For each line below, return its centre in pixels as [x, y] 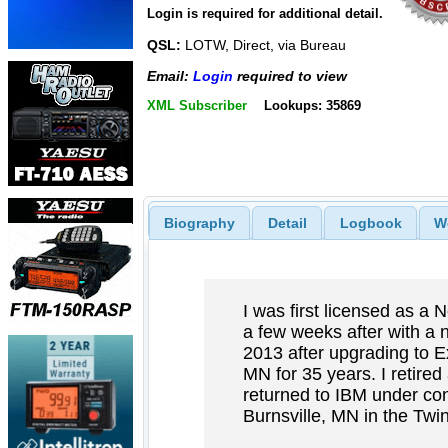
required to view [290, 75]
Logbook [370, 222]
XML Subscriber [197, 105]
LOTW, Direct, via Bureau [263, 45]
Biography [199, 222]
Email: [170, 75]
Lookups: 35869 [312, 105]
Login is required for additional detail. [265, 14]
